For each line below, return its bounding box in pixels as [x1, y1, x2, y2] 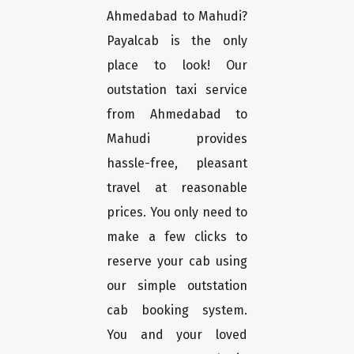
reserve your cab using [107, 254, 247, 269]
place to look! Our [107, 58, 247, 73]
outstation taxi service [107, 82, 247, 98]
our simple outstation [107, 278, 247, 294]
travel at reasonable [107, 180, 247, 196]
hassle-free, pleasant [107, 156, 247, 171]
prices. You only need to [107, 205, 247, 220]
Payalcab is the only [107, 33, 247, 49]
